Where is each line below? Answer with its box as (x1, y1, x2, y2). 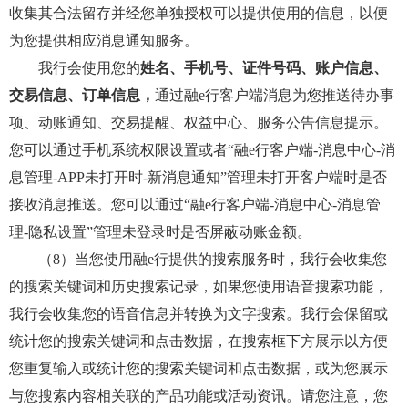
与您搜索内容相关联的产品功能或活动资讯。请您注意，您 (9, 388, 388, 403)
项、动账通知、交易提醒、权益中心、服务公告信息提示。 (9, 115, 388, 130)
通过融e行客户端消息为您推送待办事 (155, 87, 394, 103)
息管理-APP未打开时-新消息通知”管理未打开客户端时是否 (9, 169, 387, 185)
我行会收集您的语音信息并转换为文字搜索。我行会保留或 (9, 306, 388, 321)
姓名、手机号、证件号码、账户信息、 (140, 60, 388, 76)
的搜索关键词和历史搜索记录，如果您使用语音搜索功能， (9, 279, 388, 294)
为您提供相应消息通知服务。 (9, 33, 199, 48)
